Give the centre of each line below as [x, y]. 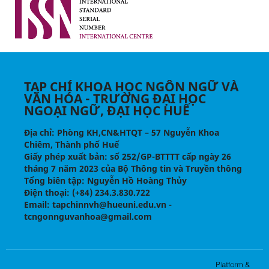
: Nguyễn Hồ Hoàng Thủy [134, 181]
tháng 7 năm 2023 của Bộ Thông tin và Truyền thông [133, 169]
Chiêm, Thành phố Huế [71, 145]
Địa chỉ [38, 133]
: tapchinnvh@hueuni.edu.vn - [109, 205]
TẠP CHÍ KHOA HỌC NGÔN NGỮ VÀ [131, 87]
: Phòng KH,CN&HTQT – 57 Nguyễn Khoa [135, 133]
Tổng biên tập [53, 181]
